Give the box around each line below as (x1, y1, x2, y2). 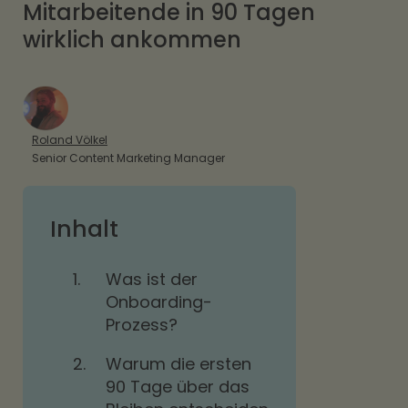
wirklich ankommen (23, 25, 241, 55)
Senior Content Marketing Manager (32, 150, 225, 166)
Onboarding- (106, 291, 212, 313)
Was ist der (106, 268, 198, 291)
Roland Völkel (32, 132, 107, 148)
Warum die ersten (106, 352, 251, 375)
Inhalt (50, 213, 118, 245)
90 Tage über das (106, 375, 250, 398)
